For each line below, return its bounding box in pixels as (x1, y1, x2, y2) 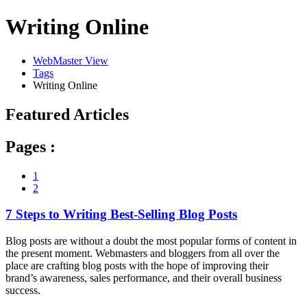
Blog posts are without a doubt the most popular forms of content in (5, 235, 297, 247)
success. (5, 284, 40, 297)
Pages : (5, 137, 56, 156)
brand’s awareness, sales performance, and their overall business (5, 272, 282, 284)
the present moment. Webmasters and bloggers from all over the (5, 247, 280, 260)
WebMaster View (33, 54, 108, 66)
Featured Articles (5, 105, 129, 123)
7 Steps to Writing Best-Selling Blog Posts (5, 207, 237, 222)
